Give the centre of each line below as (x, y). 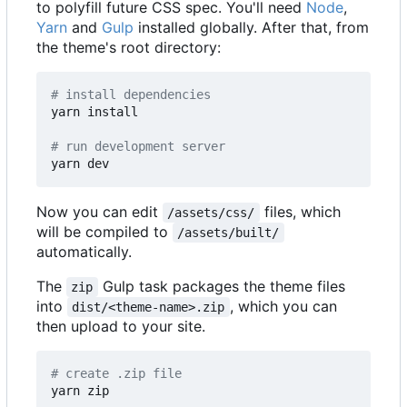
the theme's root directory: (129, 48)
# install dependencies (131, 95)
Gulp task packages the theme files (223, 287)
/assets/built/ (228, 233)
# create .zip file (116, 374)
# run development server (138, 147)
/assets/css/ (211, 213)
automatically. (84, 252)
